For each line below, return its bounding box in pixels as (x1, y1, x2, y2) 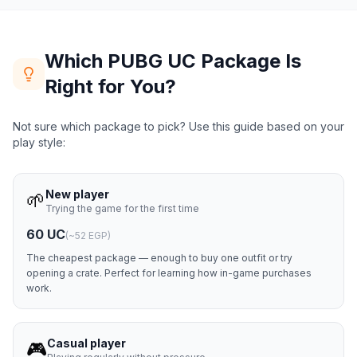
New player (45, 187, 109, 201)
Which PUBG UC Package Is (45, 49, 301, 73)
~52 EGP (69, 229, 108, 241)
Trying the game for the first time (45, 202, 199, 214)
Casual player (47, 336, 126, 350)
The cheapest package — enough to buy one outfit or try (26, 252, 292, 264)
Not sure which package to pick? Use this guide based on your (13, 120, 344, 133)
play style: (13, 135, 65, 149)
